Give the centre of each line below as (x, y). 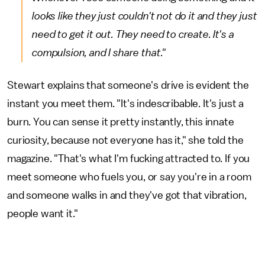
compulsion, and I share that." (99, 53)
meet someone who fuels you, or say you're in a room (129, 177)
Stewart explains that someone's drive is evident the (128, 85)
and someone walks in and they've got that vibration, (127, 195)
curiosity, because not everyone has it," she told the (125, 140)
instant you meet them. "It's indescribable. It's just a (126, 104)
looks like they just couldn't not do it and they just (145, 16)
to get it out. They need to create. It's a (146, 34)
